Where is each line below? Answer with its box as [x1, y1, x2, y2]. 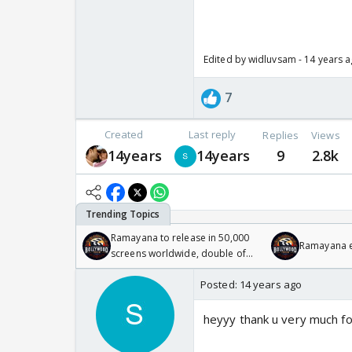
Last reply [189, 127, 236, 142]
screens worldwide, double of [111, 247, 246, 261]
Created [104, 127, 144, 142]
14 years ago [239, 277, 302, 292]
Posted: [200, 277, 240, 292]
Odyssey [111, 262, 150, 277]
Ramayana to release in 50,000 [111, 231, 249, 245]
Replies [262, 127, 299, 142]
